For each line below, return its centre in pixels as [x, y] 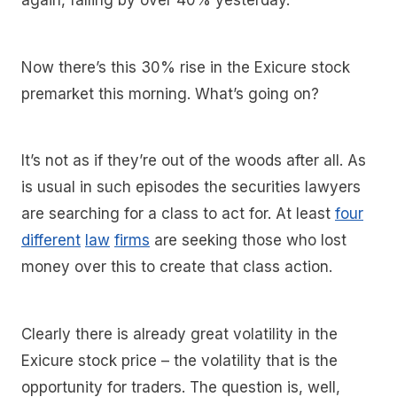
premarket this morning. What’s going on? [172, 93]
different [51, 241]
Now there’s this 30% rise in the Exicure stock [186, 67]
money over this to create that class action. [179, 267]
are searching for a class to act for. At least [178, 214]
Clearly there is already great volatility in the [179, 334]
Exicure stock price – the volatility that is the [179, 360]
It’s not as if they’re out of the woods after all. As [194, 161]
